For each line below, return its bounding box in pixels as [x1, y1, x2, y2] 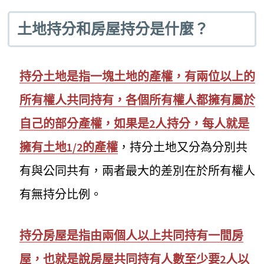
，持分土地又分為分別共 [118, 140, 248, 155]
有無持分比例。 [19, 187, 103, 202]
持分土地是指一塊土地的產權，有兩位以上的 [19, 69, 256, 84]
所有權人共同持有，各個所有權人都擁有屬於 [19, 93, 256, 108]
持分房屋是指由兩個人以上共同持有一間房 [19, 228, 244, 243]
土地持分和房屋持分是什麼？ [16, 20, 209, 38]
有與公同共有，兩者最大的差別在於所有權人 [19, 163, 256, 179]
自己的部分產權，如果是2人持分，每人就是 [19, 116, 250, 131]
